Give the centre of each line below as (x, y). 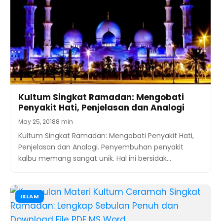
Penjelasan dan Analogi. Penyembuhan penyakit (101, 147)
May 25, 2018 (37, 122)
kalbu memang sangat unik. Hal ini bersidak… (95, 159)
